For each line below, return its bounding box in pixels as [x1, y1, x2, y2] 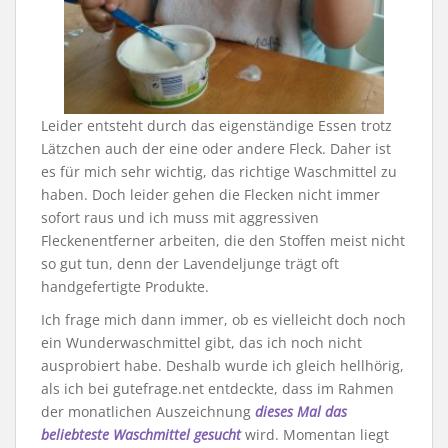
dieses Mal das [255, 402, 347, 422]
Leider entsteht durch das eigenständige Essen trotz [41, 116, 392, 136]
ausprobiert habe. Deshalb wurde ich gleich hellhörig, [41, 356, 404, 376]
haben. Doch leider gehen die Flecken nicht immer [41, 185, 380, 205]
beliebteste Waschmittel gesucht [41, 425, 241, 445]
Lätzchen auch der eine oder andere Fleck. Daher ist [41, 139, 391, 159]
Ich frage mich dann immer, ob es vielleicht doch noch [41, 310, 406, 330]
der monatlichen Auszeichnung [41, 402, 255, 422]
